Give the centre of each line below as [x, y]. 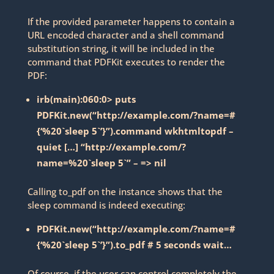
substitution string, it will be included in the [121, 49]
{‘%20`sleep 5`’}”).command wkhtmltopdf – [135, 131]
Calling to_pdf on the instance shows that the [125, 192]
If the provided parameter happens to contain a [131, 22]
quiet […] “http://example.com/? [111, 147]
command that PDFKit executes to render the [126, 62]
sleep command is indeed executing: [106, 205]
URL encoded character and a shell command [125, 35]
